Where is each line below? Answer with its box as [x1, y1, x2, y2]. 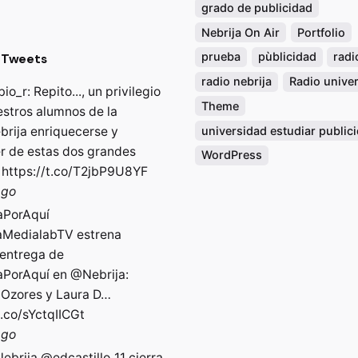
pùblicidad [257, 50, 316, 64]
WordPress [201, 148, 262, 162]
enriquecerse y [27, 124, 118, 140]
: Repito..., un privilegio [27, 84, 161, 100]
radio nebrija [201, 74, 272, 89]
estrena [74, 227, 121, 243]
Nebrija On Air [201, 25, 280, 39]
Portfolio [296, 25, 345, 39]
